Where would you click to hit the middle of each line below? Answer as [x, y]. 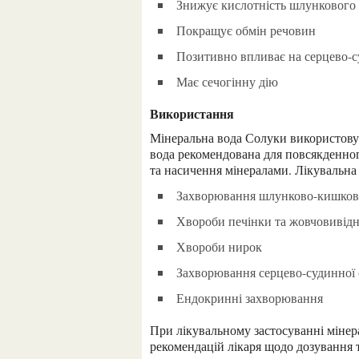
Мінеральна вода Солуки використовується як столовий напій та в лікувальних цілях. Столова [155, 137]
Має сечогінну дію [232, 81]
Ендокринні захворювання [253, 298]
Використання [196, 113]
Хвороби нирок [224, 246]
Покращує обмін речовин [250, 30]
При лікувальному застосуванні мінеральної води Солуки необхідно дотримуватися [155, 330]
